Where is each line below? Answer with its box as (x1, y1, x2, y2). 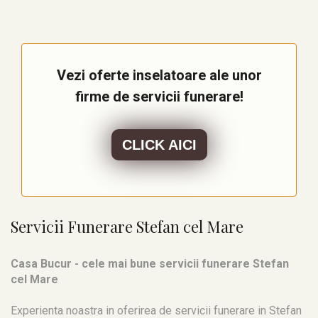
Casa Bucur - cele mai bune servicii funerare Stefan (11, 257, 289, 270)
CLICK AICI (121, 137, 197, 153)
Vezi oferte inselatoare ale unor (56, 67, 262, 84)
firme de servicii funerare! (75, 88, 243, 105)
